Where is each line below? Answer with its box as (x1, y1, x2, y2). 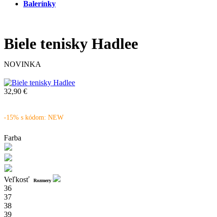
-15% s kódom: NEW (4, 114, 63, 122)
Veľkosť (4, 175, 33, 184)
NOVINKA (4, 60, 41, 69)
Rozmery (33, 178, 53, 184)
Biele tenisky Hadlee (4, 35, 138, 53)
